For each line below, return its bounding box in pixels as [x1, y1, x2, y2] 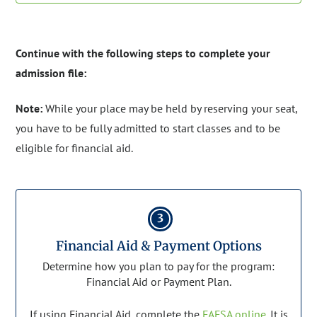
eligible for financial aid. [16, 140, 134, 155]
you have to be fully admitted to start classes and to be [16, 120, 281, 135]
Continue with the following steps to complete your [16, 46, 271, 61]
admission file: [16, 66, 87, 81]
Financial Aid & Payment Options [55, 237, 262, 254]
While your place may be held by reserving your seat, [42, 100, 298, 115]
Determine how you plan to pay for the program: [42, 258, 275, 273]
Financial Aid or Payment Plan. [86, 274, 231, 289]
